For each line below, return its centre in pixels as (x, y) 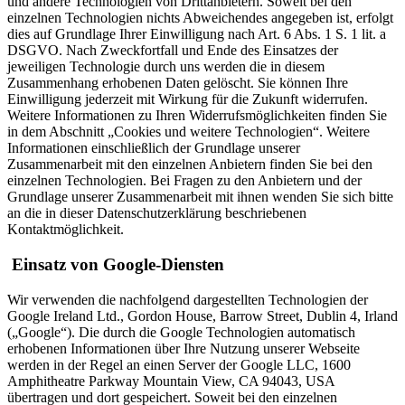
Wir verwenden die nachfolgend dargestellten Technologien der (188, 299)
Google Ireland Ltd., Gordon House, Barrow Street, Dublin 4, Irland (202, 316)
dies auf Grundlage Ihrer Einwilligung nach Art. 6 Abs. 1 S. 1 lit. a (197, 34)
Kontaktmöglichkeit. (66, 230)
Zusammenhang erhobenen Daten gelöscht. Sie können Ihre (178, 83)
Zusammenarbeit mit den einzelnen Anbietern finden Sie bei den (190, 165)
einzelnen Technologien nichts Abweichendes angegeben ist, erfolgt (200, 18)
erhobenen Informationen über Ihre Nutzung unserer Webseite (184, 348)
